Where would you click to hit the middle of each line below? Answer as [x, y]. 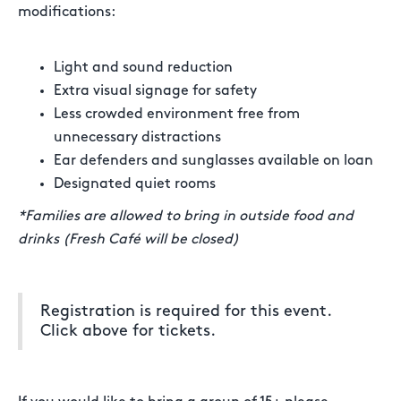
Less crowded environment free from [177, 114]
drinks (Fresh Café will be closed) [128, 239]
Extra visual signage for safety [155, 91]
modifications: [67, 12]
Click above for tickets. [128, 331]
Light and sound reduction [143, 68]
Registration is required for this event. [186, 311]
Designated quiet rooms [135, 184]
